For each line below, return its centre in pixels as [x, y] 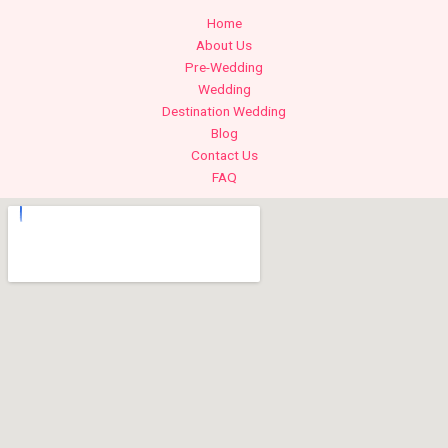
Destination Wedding [224, 111]
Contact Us [224, 155]
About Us [224, 45]
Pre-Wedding [224, 67]
